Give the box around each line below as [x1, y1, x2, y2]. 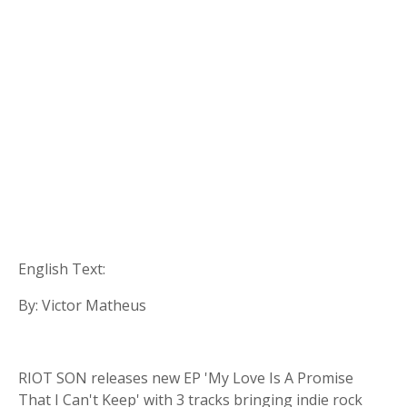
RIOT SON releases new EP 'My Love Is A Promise [18, 368, 353, 388]
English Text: [18, 259, 105, 279]
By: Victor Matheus [18, 295, 146, 315]
